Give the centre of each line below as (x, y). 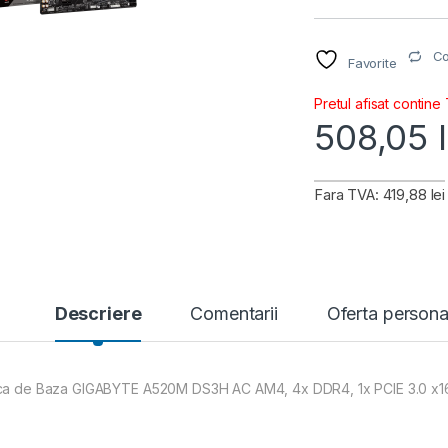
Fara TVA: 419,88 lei (380, 195)
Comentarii (234, 314)
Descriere (98, 314)
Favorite (372, 63)
